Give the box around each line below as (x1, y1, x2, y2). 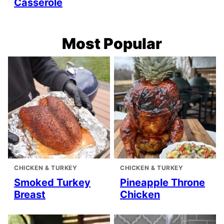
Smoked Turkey (14, 176, 90, 189)
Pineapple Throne (120, 176, 205, 189)
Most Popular (62, 34, 162, 53)
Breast (14, 188, 45, 201)
